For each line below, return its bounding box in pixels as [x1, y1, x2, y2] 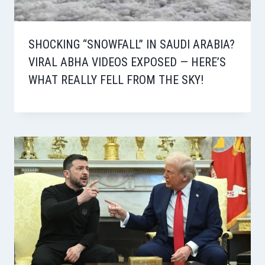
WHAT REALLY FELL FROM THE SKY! [28, 72, 203, 87]
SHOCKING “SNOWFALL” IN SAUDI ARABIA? [28, 37, 235, 51]
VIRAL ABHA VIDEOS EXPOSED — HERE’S [28, 54, 226, 69]
